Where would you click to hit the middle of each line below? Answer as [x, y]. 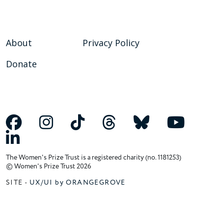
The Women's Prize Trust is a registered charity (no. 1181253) [94, 158]
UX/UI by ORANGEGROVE [77, 183]
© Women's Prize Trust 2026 [49, 166]
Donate [21, 64]
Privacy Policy [111, 43]
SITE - [18, 183]
